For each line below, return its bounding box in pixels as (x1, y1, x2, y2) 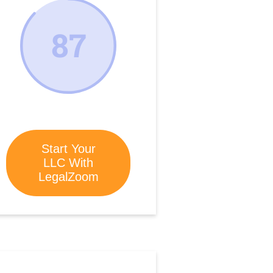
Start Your (41, 141, 96, 155)
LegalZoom (38, 169, 99, 183)
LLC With (43, 155, 94, 169)
